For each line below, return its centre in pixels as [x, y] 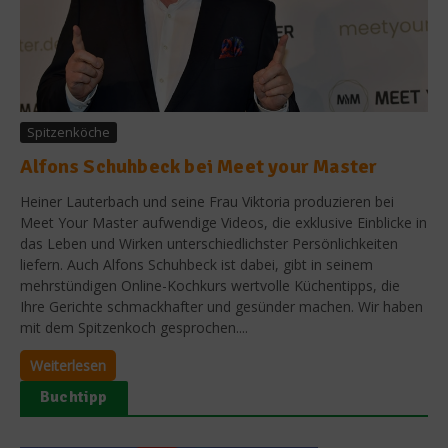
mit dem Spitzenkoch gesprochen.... [134, 327]
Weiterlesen [68, 365]
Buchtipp [74, 396]
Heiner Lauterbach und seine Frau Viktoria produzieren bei [207, 201]
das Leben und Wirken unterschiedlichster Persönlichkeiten [209, 243]
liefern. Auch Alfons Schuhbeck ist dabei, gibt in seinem [196, 264]
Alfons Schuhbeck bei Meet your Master [199, 166]
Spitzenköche [68, 131]
